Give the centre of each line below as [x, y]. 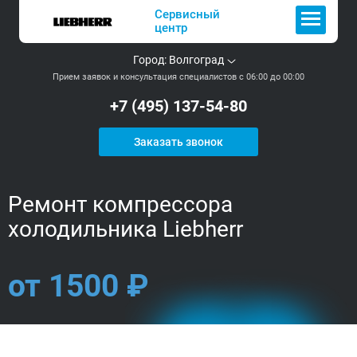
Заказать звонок [178, 142]
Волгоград [196, 60]
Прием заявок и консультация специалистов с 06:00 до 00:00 [178, 77]
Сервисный [187, 14]
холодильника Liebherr [126, 229]
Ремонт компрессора [120, 204]
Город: [151, 60]
